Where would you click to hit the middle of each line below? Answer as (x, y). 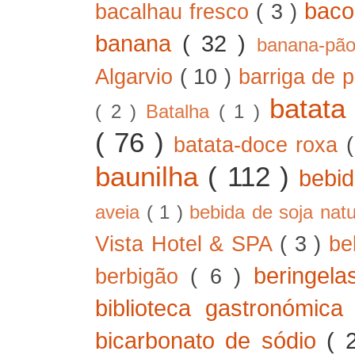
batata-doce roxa (260, 145)
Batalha (182, 111)
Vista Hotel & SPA (187, 244)
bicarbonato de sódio (211, 340)
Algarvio (137, 76)
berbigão (143, 276)
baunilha (152, 176)
